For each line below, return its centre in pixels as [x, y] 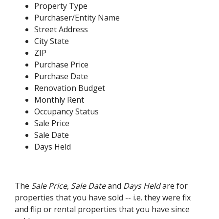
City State [52, 41]
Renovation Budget [70, 88]
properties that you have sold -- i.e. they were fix [103, 197]
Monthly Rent [59, 100]
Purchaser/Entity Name [77, 18]
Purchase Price [62, 65]
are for [174, 186]
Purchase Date [61, 76]
